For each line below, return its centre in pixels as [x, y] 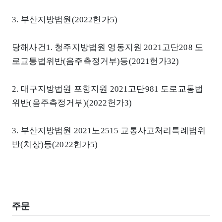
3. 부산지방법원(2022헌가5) [65, 19]
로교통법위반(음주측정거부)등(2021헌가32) [96, 61]
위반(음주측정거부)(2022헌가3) [72, 103]
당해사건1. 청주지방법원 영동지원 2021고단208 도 [108, 47]
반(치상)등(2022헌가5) [55, 144]
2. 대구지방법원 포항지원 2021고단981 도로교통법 [108, 89]
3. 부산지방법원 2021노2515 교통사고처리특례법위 [109, 130]
